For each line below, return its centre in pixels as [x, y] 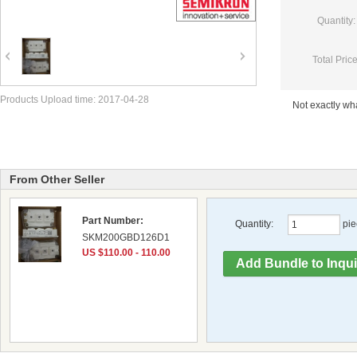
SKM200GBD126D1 [126, 238]
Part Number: [112, 221]
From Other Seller [57, 179]
